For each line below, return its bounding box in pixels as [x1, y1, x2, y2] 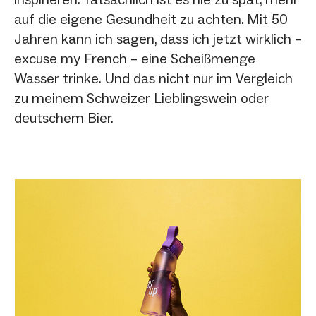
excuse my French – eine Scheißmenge [14, 49, 255, 67]
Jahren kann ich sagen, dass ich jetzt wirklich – [14, 30, 302, 47]
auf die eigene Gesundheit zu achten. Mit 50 [14, 10, 288, 28]
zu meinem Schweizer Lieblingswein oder [14, 89, 269, 107]
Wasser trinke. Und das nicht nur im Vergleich [14, 69, 293, 87]
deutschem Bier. [14, 109, 114, 126]
